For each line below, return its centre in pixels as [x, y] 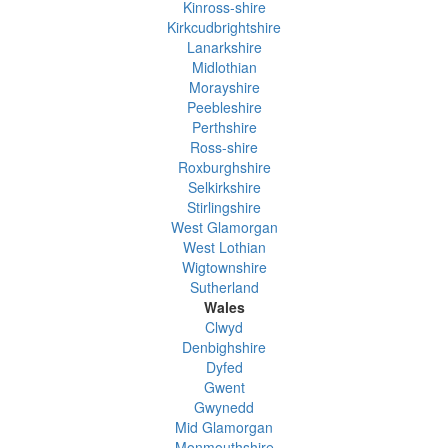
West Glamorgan [224, 227]
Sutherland [224, 287]
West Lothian [224, 247]
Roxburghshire [224, 167]
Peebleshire [224, 107]
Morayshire [224, 87]
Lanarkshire [224, 47]
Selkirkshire [224, 187]
